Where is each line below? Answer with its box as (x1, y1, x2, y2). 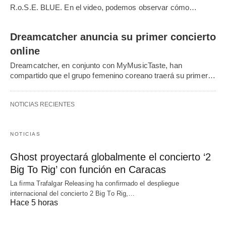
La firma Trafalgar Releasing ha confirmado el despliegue (10, 180, 179, 188)
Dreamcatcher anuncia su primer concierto (10, 31, 216, 43)
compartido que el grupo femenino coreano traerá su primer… (10, 71, 215, 80)
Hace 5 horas (10, 198, 58, 207)
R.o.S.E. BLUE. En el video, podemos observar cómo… (10, 3, 197, 12)
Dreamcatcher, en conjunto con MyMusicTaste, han (10, 61, 182, 70)
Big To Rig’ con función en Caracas (10, 164, 166, 176)
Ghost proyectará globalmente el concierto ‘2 (10, 151, 211, 163)
